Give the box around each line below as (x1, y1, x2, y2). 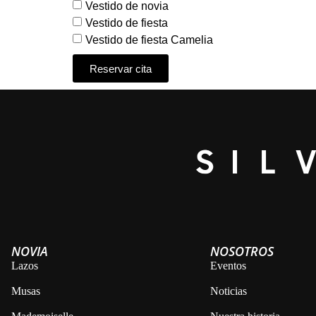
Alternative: (73, 85, 133, 99)
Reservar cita (90, 62, 152, 75)
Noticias (210, 285, 248, 298)
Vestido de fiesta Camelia (85, 33, 213, 46)
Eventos (210, 260, 247, 272)
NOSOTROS (210, 243, 274, 260)
